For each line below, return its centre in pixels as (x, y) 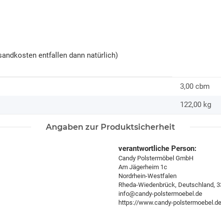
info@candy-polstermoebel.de (160, 194)
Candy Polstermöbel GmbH (156, 158)
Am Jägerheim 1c (143, 167)
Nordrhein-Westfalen (147, 176)
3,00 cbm (195, 87)
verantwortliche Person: (157, 149)
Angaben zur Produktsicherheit (110, 127)
